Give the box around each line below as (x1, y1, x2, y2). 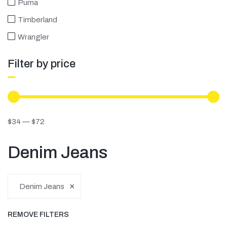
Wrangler (18, 32, 49, 41)
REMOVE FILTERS (8, 211, 69, 219)
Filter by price (8, 58, 75, 70)
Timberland (18, 15, 57, 24)
